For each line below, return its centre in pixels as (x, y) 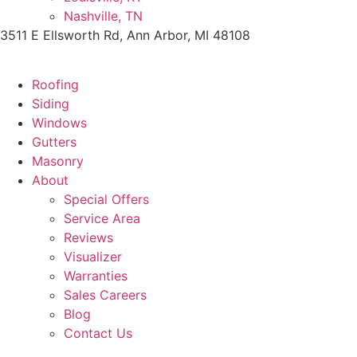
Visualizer (93, 257)
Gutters (54, 142)
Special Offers (106, 200)
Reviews (88, 238)
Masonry (58, 161)
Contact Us (98, 333)
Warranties (96, 276)
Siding (51, 104)
